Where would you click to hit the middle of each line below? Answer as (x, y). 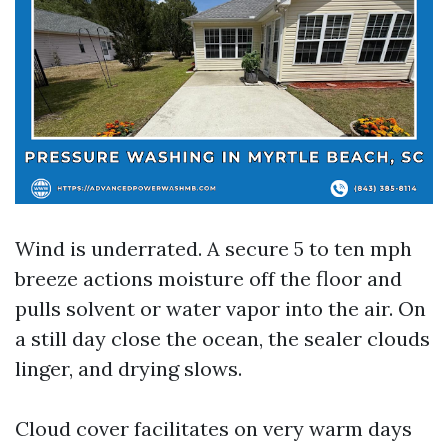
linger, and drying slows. (128, 368)
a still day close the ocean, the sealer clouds (222, 338)
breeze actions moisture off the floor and (208, 278)
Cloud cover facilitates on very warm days (213, 428)
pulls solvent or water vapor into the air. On (220, 308)
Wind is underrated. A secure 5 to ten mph (213, 248)
